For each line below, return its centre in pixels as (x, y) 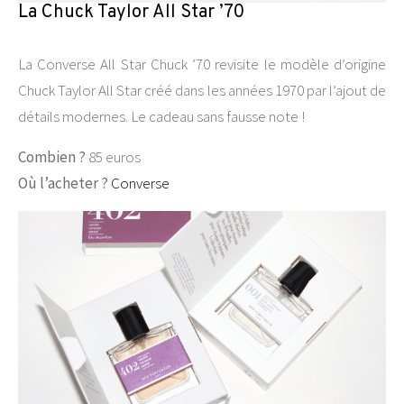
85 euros (113, 156)
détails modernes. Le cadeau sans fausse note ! (161, 116)
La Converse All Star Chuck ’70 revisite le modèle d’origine (202, 64)
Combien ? (52, 156)
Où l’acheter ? (64, 183)
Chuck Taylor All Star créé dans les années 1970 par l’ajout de (202, 90)
